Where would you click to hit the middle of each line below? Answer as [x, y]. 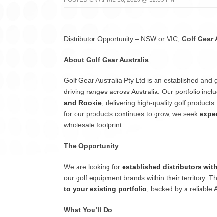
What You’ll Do [88, 210]
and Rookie [83, 103]
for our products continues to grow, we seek [132, 114]
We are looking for [93, 167]
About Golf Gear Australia [106, 60]
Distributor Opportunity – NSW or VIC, [123, 39]
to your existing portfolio [105, 189]
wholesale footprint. [94, 125]
